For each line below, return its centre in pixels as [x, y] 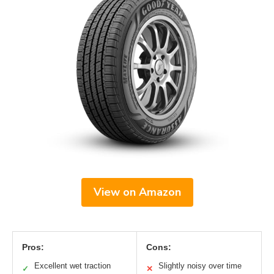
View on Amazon [137, 192]
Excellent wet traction [72, 265]
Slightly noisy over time [200, 265]
